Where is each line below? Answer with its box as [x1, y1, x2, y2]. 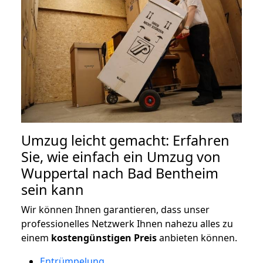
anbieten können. [157, 231, 237, 244]
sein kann [21, 180, 84, 199]
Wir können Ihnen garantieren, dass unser [21, 203, 210, 216]
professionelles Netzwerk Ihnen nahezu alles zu [21, 217, 233, 230]
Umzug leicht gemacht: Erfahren [21, 130, 230, 150]
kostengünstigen [51, 231, 131, 244]
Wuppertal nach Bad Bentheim [21, 163, 218, 183]
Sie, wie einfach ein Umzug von [21, 147, 221, 166]
